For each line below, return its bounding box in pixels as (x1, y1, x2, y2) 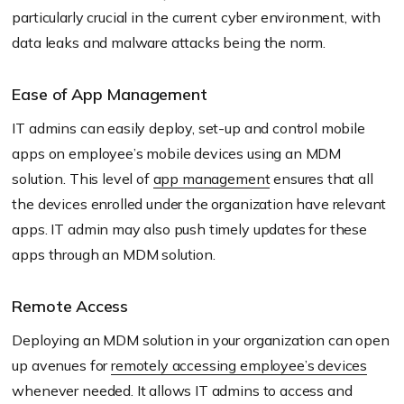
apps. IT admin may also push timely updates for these (12, 220, 367, 239)
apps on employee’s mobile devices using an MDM (12, 144, 342, 163)
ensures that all (270, 170, 373, 188)
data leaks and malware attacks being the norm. (12, 33, 326, 52)
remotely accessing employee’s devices (111, 356, 368, 375)
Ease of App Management (12, 84, 207, 106)
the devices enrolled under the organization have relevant (12, 195, 387, 214)
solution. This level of (12, 170, 153, 188)
